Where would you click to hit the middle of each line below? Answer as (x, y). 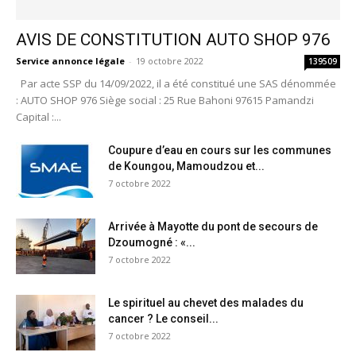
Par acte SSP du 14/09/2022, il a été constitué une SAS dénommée (176, 84)
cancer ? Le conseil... (163, 319)
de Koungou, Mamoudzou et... (186, 166)
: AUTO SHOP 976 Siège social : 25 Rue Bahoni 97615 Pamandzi (165, 101)
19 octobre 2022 (170, 61)
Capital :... (39, 117)
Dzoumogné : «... (152, 243)
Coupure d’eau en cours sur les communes (220, 151)
